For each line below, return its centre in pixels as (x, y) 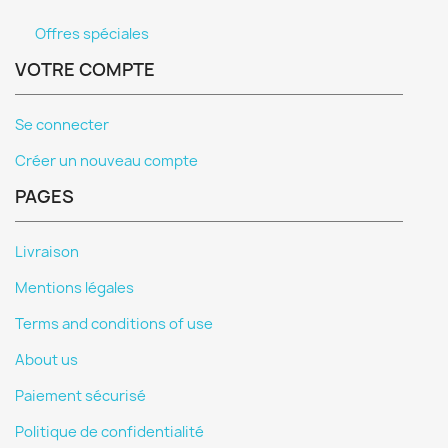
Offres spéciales (92, 34)
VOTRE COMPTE (85, 69)
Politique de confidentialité (109, 432)
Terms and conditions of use (114, 324)
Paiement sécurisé (80, 396)
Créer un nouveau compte (106, 161)
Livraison (47, 252)
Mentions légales (74, 288)
